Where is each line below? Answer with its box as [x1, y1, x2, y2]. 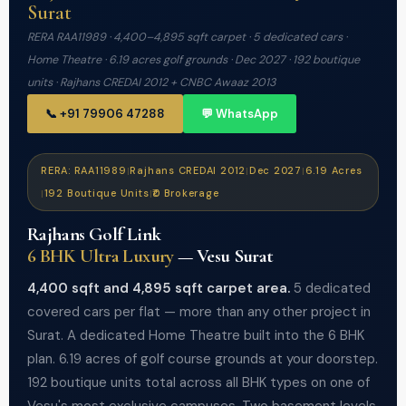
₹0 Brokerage [152, 187, 219, 199]
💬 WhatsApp [201, 106, 278, 121]
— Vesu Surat [173, 245, 274, 267]
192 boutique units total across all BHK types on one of [27, 373, 370, 391]
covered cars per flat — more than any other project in [27, 303, 371, 321]
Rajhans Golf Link [27, 223, 161, 246]
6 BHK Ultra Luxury [27, 245, 174, 267]
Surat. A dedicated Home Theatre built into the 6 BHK [27, 326, 364, 344]
